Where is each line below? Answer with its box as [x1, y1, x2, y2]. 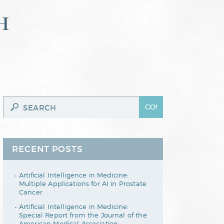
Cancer [19, 188, 42, 196]
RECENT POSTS [12, 144, 83, 155]
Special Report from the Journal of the [19, 211, 147, 219]
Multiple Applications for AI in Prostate [19, 179, 146, 188]
